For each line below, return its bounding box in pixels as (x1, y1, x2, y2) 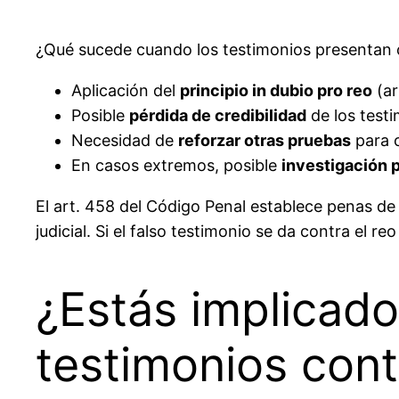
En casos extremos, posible (71, 156, 281, 175)
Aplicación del (71, 81, 180, 101)
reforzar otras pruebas (178, 131, 351, 151)
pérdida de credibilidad (129, 106, 306, 126)
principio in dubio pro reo (180, 81, 372, 101)
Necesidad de (71, 131, 178, 151)
